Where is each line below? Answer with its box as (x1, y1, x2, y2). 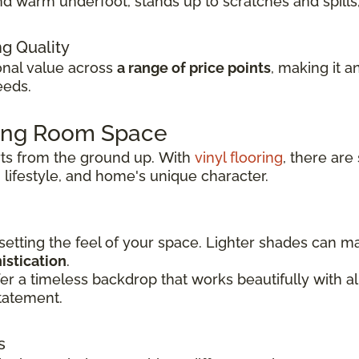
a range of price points (117, 59, 271, 77)
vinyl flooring (195, 149, 283, 167)
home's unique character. (95, 167, 268, 185)
